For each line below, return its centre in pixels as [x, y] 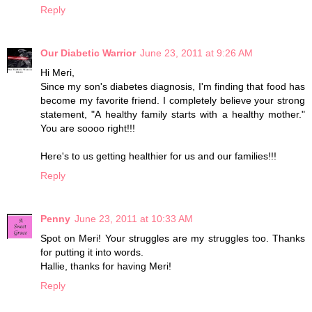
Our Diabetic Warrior [88, 53]
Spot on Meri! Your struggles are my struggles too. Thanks [173, 238]
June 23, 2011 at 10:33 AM [134, 218]
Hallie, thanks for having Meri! [106, 266]
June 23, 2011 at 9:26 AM [196, 53]
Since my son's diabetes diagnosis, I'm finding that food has [173, 86]
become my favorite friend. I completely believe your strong [173, 100]
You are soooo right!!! [88, 128]
